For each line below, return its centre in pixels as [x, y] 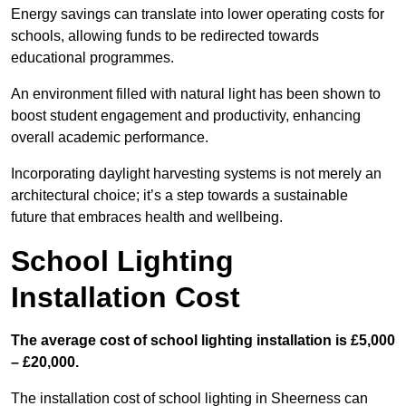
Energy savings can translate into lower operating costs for [198, 14]
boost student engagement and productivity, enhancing [186, 116]
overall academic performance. [110, 138]
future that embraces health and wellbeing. [147, 217]
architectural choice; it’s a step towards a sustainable [179, 196]
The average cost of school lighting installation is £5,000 [203, 341]
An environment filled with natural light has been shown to [196, 94]
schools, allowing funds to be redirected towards [165, 36]
